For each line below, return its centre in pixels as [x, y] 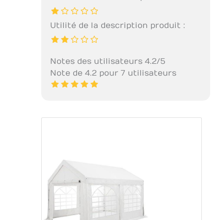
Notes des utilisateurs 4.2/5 [108, 62]
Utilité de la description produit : [117, 26]
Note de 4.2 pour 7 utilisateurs [113, 73]
